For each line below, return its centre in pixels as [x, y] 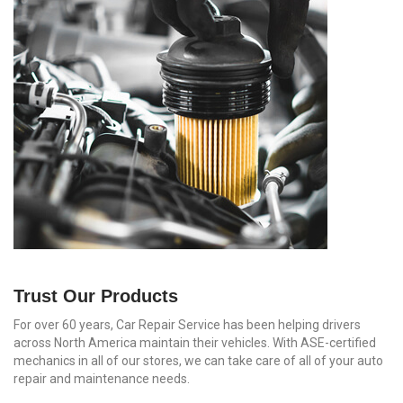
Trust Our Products [96, 296]
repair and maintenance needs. [102, 378]
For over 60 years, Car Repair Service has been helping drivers [187, 324]
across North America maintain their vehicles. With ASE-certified [195, 342]
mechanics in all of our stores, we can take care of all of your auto [198, 360]
